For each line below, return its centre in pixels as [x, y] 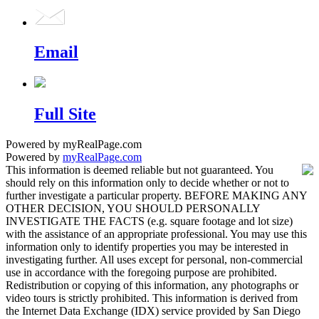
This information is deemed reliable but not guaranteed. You [140, 170]
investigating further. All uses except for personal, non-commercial [154, 260]
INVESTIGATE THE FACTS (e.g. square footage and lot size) [149, 221]
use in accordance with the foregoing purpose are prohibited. [141, 273]
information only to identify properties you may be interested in [147, 247]
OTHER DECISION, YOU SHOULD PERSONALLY [133, 209]
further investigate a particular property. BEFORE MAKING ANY [156, 196]
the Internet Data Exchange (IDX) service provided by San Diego [153, 311]
